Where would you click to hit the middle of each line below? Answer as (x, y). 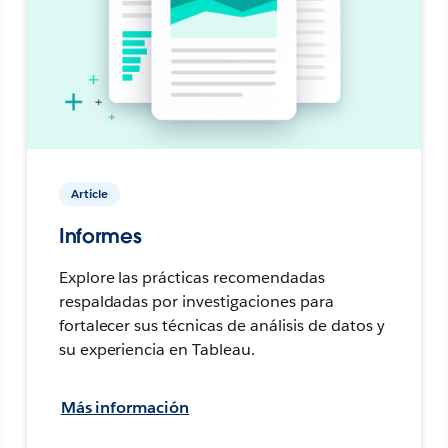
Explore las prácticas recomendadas (191, 277)
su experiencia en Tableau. (157, 349)
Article (89, 193)
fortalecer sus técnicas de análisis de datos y (221, 325)
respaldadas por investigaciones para (196, 301)
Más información (125, 407)
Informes (100, 235)
